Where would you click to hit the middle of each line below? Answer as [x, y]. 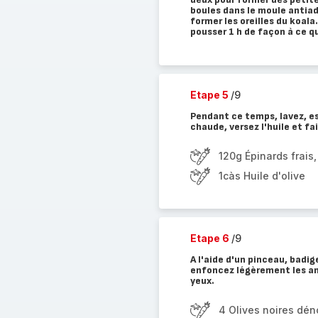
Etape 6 [210, 238]
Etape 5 [210, 95]
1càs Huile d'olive [262, 176]
